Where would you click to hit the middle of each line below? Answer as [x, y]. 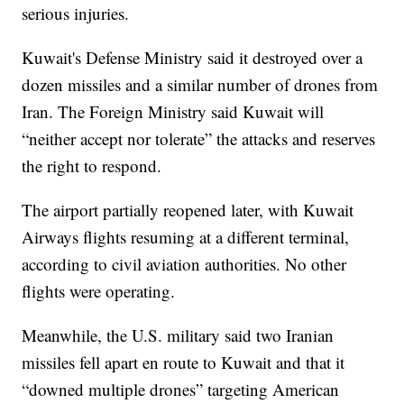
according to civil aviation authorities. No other [184, 263]
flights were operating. [99, 290]
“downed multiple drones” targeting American [181, 389]
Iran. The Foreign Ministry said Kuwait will [173, 111]
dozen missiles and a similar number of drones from [200, 84]
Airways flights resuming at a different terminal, [186, 236]
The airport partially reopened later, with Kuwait [188, 209]
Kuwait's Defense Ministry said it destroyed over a [193, 57]
